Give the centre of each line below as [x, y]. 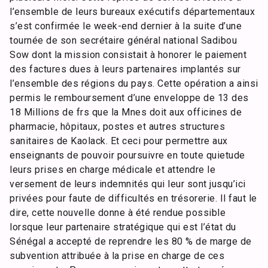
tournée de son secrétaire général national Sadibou [123, 40]
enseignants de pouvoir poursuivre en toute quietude [127, 155]
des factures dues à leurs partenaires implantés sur [125, 69]
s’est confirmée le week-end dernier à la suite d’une [126, 26]
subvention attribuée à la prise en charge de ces [117, 256]
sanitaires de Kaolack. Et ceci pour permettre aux [119, 141]
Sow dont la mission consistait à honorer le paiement [128, 55]
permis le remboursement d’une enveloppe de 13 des [129, 98]
